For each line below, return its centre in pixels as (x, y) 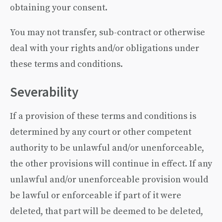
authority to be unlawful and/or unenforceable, (107, 147)
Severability (44, 92)
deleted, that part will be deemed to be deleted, (107, 211)
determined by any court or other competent (101, 132)
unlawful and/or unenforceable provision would (109, 179)
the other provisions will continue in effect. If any (111, 163)
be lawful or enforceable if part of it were (96, 195)
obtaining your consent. (59, 7)
